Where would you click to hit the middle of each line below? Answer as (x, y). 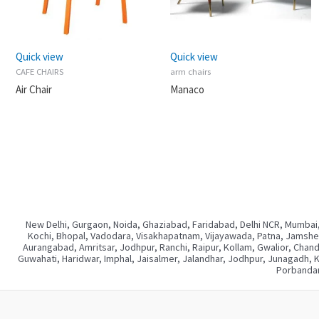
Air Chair (34, 89)
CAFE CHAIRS (40, 71)
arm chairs (191, 71)
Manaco (188, 89)
